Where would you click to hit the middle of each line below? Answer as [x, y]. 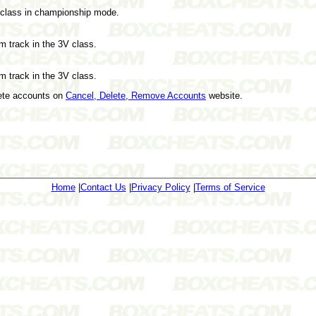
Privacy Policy [160, 187]
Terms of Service [230, 187]
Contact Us [103, 187]
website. [224, 95]
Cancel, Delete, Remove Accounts [136, 95]
